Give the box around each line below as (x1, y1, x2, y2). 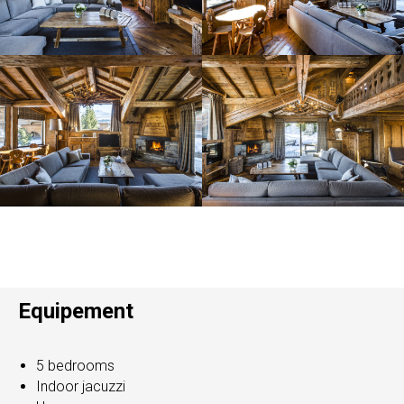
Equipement (18, 298, 133, 325)
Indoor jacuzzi (36, 378, 125, 396)
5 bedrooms (36, 357, 115, 375)
